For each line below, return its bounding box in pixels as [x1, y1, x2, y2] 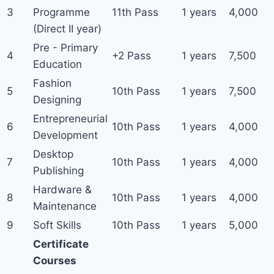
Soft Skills [33, 219, 81, 231]
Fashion [33, 77, 72, 89]
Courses [33, 254, 76, 267]
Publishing [33, 165, 84, 177]
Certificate [33, 238, 89, 250]
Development [33, 129, 98, 141]
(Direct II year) [33, 23, 102, 35]
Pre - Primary [33, 42, 98, 54]
